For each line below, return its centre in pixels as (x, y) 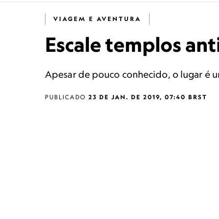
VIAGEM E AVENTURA (97, 19)
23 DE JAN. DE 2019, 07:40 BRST (148, 97)
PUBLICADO (67, 97)
